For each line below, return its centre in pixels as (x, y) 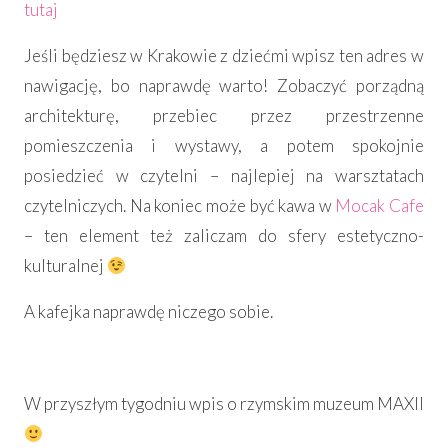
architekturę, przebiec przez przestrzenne (224, 116)
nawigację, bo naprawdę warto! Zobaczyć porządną (224, 86)
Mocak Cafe (379, 206)
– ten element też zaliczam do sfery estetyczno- (224, 236)
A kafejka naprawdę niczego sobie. (148, 312)
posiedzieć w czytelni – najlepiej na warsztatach (224, 176)
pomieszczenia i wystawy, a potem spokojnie (224, 146)
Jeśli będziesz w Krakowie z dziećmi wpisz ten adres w (224, 56)
